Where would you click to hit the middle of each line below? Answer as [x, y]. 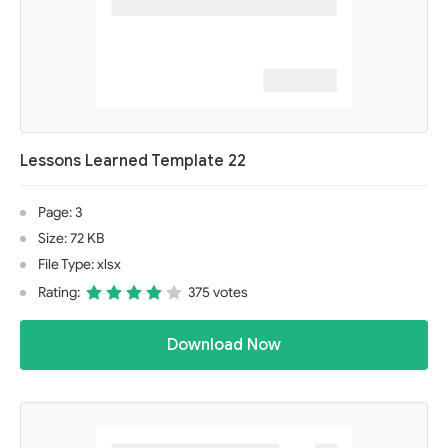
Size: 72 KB [71, 238]
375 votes [218, 292]
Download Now [224, 345]
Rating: [59, 292]
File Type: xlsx [79, 264]
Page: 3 [60, 212]
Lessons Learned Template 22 [133, 161]
